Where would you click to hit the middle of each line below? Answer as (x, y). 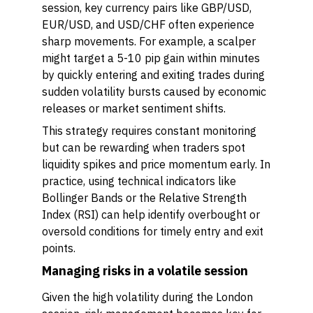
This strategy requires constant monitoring (149, 131)
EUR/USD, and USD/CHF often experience (148, 24)
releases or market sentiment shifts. (134, 108)
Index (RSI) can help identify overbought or (151, 214)
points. (59, 248)
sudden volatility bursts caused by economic (154, 92)
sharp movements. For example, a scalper (149, 41)
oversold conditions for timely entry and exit (153, 231)
